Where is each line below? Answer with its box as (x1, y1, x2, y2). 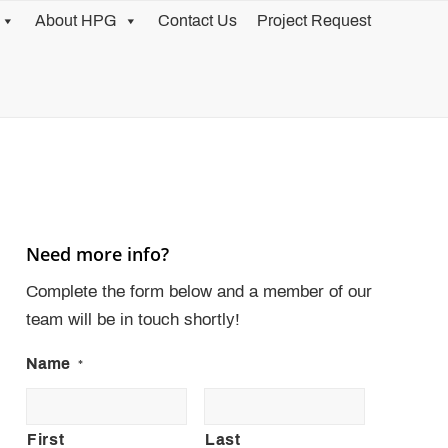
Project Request (257, 12, 371, 29)
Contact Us (158, 12, 237, 29)
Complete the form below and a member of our (26, 282, 373, 302)
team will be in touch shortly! (26, 310, 241, 330)
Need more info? (26, 242, 170, 266)
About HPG (35, 12, 116, 29)
